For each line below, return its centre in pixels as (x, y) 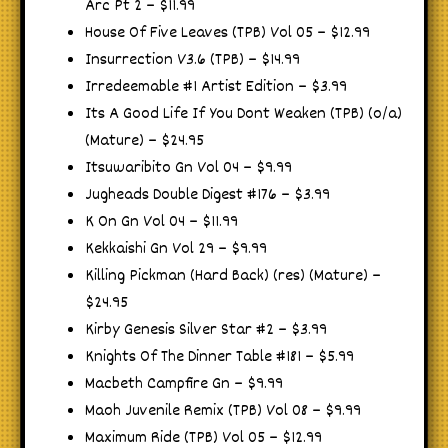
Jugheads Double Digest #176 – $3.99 (207, 195)
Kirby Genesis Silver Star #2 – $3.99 (206, 330)
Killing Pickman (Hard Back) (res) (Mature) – (233, 276)
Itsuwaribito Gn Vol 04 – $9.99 (188, 168)
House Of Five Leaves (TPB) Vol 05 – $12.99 (227, 33)
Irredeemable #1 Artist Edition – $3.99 (216, 87)
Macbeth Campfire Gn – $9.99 (184, 384)
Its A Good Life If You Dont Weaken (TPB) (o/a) (243, 114)
